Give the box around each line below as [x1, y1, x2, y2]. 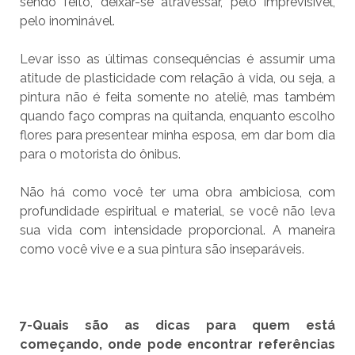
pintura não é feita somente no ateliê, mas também [19, 90, 336, 105]
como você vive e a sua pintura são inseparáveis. [19, 242, 304, 258]
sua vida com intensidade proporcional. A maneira [19, 223, 336, 239]
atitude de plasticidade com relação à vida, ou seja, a [19, 71, 336, 86]
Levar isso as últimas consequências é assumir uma [19, 52, 336, 67]
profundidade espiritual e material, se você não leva [19, 204, 336, 219]
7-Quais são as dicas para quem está [19, 318, 336, 334]
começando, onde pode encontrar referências [19, 337, 336, 353]
